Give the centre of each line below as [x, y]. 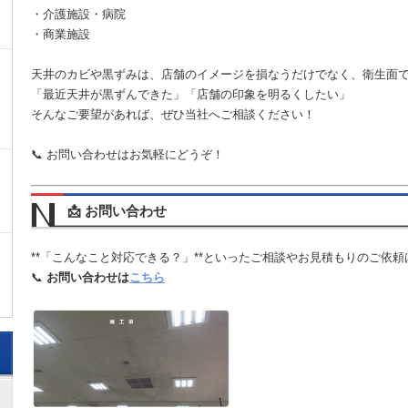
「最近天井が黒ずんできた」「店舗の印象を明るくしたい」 [191, 95]
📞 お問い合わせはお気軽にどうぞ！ [127, 155]
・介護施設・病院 [78, 15]
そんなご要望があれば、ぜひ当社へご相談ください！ [173, 115]
